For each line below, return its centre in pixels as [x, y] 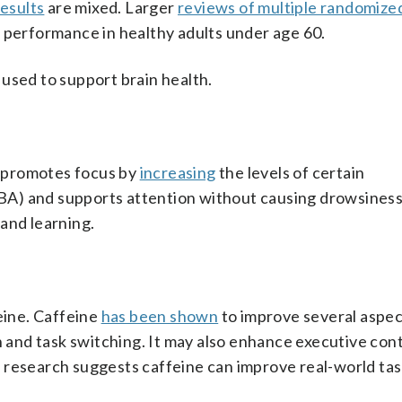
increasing [178, 172]
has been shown [160, 316]
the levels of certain [290, 172]
